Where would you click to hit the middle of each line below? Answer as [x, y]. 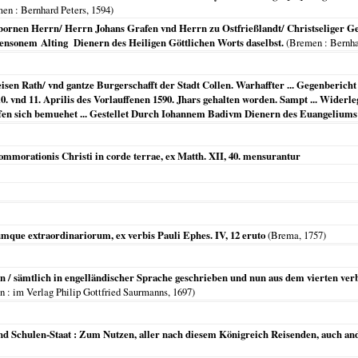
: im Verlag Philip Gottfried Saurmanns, [89, 292]
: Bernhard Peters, [52, 10]
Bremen [306, 42]
